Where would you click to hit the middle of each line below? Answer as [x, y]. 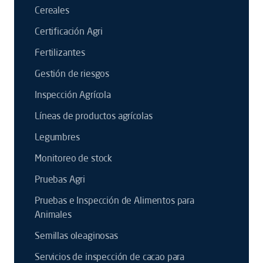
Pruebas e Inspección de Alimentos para [114, 200]
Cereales [52, 10]
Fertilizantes [60, 52]
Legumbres [57, 137]
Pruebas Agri [60, 179]
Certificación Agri [69, 31]
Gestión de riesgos [72, 73]
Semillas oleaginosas [76, 235]
